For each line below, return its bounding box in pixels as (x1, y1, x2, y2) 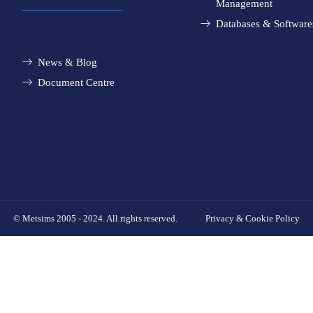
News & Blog (37, 57, 97, 68)
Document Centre (37, 77, 115, 89)
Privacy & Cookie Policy (205, 213, 300, 224)
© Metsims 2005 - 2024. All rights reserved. (13, 213, 177, 224)
